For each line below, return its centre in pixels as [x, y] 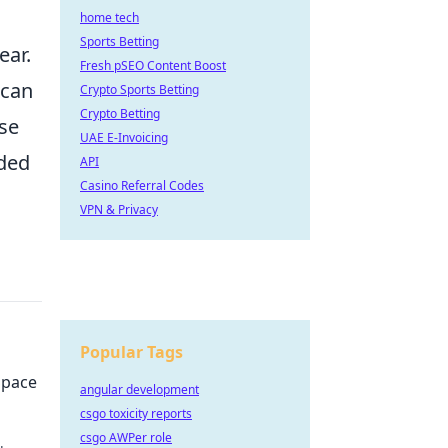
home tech [109, 17]
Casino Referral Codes [142, 185]
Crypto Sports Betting [139, 89]
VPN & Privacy [119, 209]
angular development [139, 389]
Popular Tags [131, 352]
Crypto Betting [120, 113]
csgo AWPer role [126, 437]
